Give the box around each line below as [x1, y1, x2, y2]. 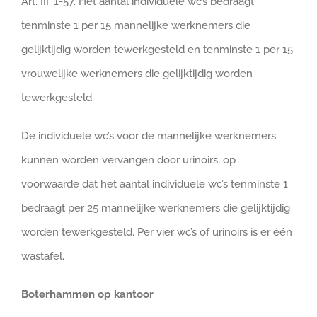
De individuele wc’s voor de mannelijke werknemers [21, 129, 276, 142]
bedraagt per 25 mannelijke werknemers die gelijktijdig [21, 202, 290, 214]
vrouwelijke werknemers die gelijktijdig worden [21, 67, 253, 80]
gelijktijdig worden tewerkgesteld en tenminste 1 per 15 [21, 43, 293, 56]
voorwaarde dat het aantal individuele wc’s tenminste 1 [21, 178, 288, 190]
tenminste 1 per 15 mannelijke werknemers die [21, 19, 250, 32]
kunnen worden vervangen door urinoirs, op [21, 154, 236, 166]
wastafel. [21, 250, 64, 263]
